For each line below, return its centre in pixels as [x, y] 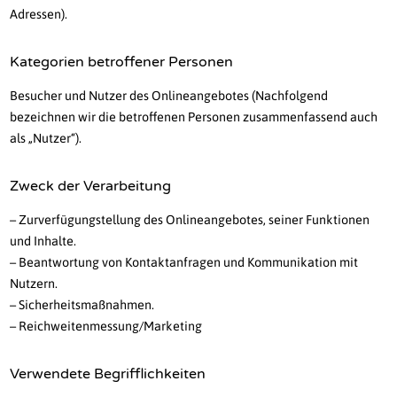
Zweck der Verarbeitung [91, 187]
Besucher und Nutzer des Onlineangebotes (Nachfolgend [169, 96]
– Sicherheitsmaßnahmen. [82, 305]
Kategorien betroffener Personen [122, 62]
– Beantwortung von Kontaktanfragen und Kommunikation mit [184, 263]
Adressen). [39, 15]
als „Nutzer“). [46, 139]
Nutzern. [34, 284]
